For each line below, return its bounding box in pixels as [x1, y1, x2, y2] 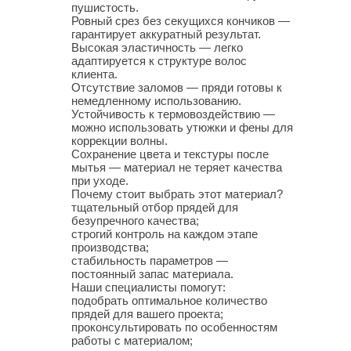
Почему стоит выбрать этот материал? [71, 187, 283, 201]
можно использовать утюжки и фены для [71, 121, 293, 134]
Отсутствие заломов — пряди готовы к [71, 81, 282, 94]
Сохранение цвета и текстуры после [71, 147, 269, 161]
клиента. [71, 67, 118, 81]
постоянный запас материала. [71, 267, 233, 280]
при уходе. [71, 174, 128, 187]
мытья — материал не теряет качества [71, 161, 282, 174]
